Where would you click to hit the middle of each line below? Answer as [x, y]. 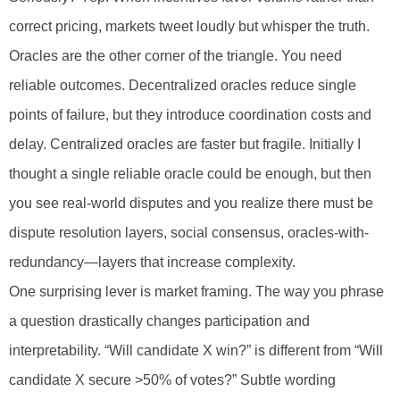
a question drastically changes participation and [159, 321]
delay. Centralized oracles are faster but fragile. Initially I [185, 145]
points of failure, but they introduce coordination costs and [190, 115]
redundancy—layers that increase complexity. [152, 262]
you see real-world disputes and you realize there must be [191, 204]
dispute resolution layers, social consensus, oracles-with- [189, 233]
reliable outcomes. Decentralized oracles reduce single [183, 86]
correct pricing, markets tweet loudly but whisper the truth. [189, 27]
